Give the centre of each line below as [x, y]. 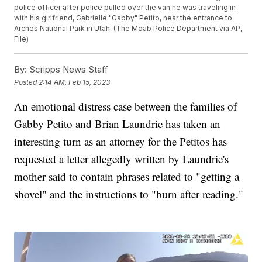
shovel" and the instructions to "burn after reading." [129, 194]
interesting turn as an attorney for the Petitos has [121, 142]
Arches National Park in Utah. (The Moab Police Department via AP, [128, 29]
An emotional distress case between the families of [126, 106]
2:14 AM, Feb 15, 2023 [75, 82]
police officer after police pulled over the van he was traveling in [125, 8]
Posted [27, 82]
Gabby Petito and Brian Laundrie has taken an [118, 124]
